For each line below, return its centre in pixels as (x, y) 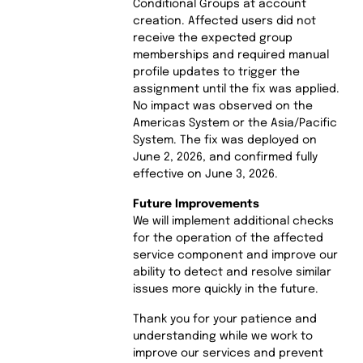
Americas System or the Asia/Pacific (235, 123)
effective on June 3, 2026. (205, 174)
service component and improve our (235, 255)
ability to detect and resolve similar (232, 272)
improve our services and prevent (228, 353)
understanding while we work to (222, 336)
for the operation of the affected (228, 238)
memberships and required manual (231, 55)
